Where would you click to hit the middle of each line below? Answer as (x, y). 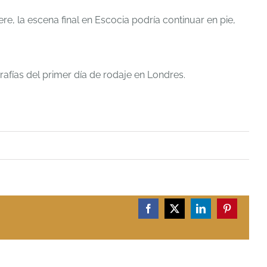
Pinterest (242, 212)
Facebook (166, 212)
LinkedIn (217, 212)
